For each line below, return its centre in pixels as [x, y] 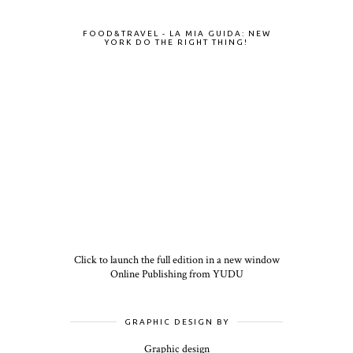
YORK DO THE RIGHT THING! [176, 43]
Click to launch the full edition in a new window [176, 260]
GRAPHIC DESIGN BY [176, 322]
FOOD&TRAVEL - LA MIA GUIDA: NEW [176, 34]
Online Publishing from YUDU [176, 275]
